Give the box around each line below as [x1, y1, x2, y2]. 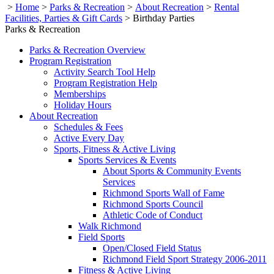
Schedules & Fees [54, 121, 123, 132]
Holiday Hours [54, 99, 111, 110]
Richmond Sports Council [103, 198, 203, 209]
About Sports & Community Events [103, 165, 241, 176]
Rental [214, 1, 239, 12]
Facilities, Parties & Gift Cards [5, 12, 122, 23]
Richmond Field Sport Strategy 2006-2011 [103, 253, 267, 264]
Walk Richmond [78, 220, 141, 231]
